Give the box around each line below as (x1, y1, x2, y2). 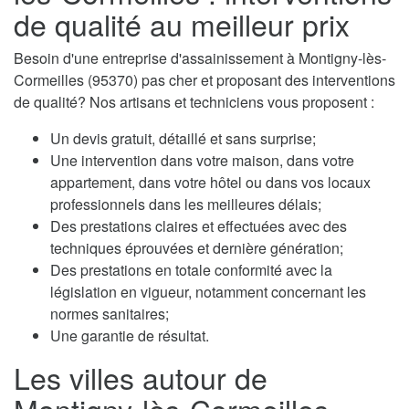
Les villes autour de (14, 355, 267, 398)
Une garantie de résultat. (50, 324, 209, 346)
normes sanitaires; (50, 302, 169, 324)
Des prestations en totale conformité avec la (50, 258, 332, 280)
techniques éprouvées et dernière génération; (50, 236, 343, 258)
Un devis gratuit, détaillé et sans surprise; (50, 127, 316, 149)
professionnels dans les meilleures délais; (50, 193, 321, 215)
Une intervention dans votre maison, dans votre (50, 149, 354, 171)
